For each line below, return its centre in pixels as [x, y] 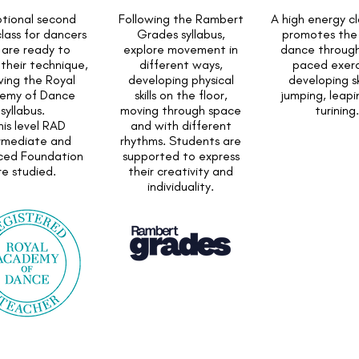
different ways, [181, 65]
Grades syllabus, [181, 34]
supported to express [181, 156]
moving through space [181, 110]
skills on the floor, [181, 95]
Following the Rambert [181, 19]
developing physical [181, 80]
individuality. [181, 186]
